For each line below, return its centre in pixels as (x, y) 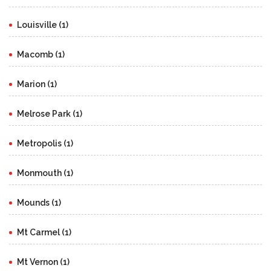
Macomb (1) (41, 55)
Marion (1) (37, 84)
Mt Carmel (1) (44, 233)
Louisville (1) (43, 25)
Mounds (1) (39, 203)
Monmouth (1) (45, 173)
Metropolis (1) (45, 144)
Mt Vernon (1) (43, 262)
